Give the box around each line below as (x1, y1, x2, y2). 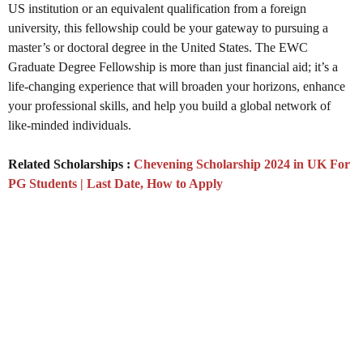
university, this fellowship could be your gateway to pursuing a (8, 20, 328, 35)
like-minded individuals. (8, 117, 131, 132)
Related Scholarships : (8, 156, 134, 171)
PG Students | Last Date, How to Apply (8, 176, 223, 190)
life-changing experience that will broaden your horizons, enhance (8, 79, 345, 93)
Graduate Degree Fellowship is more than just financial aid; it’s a (8, 59, 338, 74)
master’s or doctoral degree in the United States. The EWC (8, 40, 308, 54)
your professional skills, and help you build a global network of (8, 98, 331, 113)
